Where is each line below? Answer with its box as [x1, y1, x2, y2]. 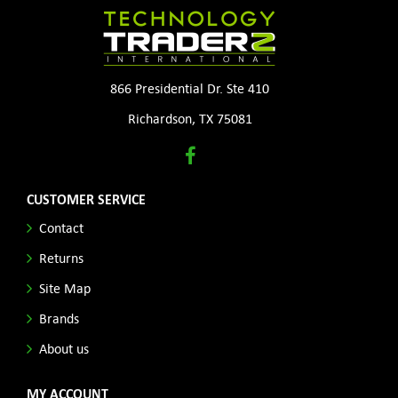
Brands [39, 309, 79, 326]
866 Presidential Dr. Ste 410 [110, 79, 270, 96]
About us [39, 339, 89, 356]
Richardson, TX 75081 [127, 109, 252, 126]
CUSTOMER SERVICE [27, 188, 146, 209]
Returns [39, 249, 84, 266]
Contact [39, 219, 84, 235]
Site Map [39, 279, 91, 296]
